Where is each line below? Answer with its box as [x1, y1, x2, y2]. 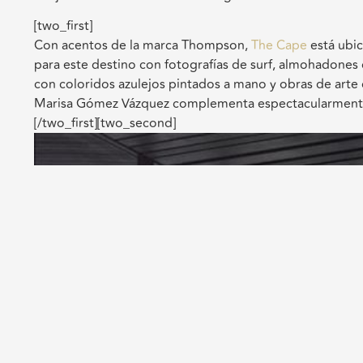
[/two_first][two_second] [34, 113, 176, 134]
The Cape [251, 36, 307, 56]
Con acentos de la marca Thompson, [34, 36, 251, 56]
